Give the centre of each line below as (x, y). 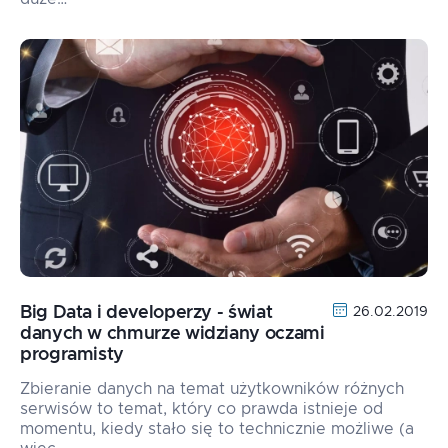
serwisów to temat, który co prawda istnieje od (201, 409)
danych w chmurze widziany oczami (172, 334)
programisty (72, 355)
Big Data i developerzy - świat (146, 313)
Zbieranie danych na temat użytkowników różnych (212, 389)
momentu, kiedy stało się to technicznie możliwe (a (217, 429)
